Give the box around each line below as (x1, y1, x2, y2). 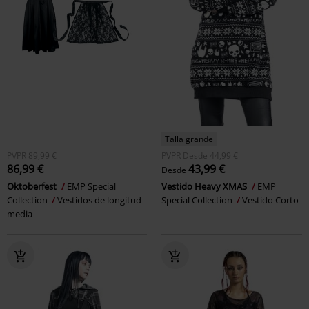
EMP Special (67, 179, 116, 192)
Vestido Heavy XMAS (161, 179, 249, 192)
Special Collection (161, 193, 235, 206)
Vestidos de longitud (57, 193, 141, 206)
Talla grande (165, 132, 213, 145)
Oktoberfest (7, 179, 59, 192)
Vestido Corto (242, 193, 299, 206)
